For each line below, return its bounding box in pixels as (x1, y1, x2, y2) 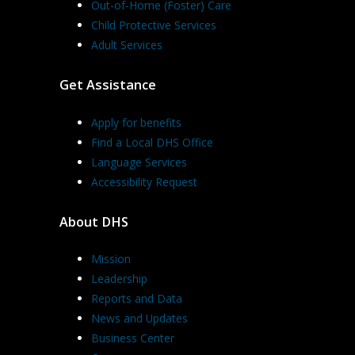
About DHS (59, 212, 128, 231)
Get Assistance (59, 76, 156, 94)
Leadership (91, 271, 147, 287)
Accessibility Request (91, 174, 197, 189)
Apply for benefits (91, 114, 181, 130)
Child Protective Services (91, 17, 216, 33)
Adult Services (91, 37, 162, 53)
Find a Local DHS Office (91, 134, 213, 150)
